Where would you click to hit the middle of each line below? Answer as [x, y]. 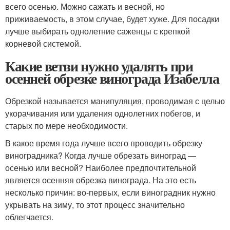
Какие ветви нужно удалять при [99, 66]
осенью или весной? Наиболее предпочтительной [101, 167]
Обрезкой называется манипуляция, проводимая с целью [115, 101]
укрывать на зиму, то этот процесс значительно [95, 204]
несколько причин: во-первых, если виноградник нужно [110, 192]
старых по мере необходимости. [66, 125]
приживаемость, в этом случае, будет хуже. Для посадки [112, 18]
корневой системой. [43, 43]
